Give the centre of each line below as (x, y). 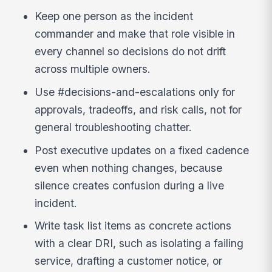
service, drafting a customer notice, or (129, 261)
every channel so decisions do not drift (131, 51)
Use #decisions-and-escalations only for (135, 92)
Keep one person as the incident (114, 16)
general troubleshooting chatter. (114, 127)
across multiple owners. (93, 69)
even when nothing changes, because (129, 168)
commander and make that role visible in (135, 34)
